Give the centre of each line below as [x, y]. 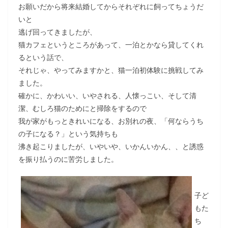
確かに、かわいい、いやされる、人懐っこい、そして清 [107, 95]
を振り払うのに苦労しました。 [68, 159]
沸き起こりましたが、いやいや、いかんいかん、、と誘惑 [111, 146]
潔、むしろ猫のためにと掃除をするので [82, 108]
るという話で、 [43, 57]
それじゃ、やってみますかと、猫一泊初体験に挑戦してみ [111, 70]
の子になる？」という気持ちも [68, 134]
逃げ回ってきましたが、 [58, 32]
